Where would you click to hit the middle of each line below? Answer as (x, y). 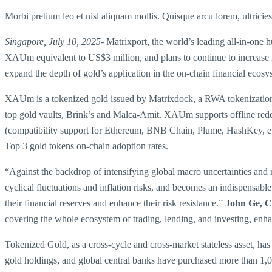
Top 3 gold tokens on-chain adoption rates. (87, 146)
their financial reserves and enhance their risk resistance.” (115, 203)
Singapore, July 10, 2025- (56, 42)
